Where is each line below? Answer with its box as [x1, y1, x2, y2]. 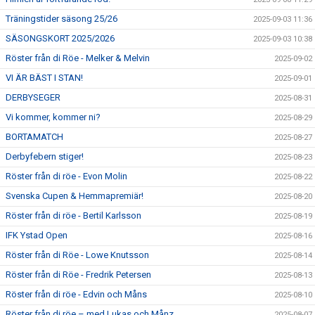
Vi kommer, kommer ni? [6, 111, 101, 122]
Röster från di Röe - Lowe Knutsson [6, 249, 149, 260]
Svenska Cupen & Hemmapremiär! [6, 190, 143, 201]
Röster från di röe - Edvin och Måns [6, 288, 147, 300]
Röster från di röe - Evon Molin [6, 170, 127, 181]
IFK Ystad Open [6, 229, 67, 240]
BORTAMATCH [6, 131, 63, 142]
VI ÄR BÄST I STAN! [6, 72, 83, 83]
